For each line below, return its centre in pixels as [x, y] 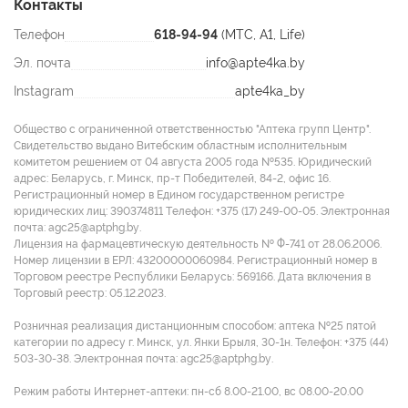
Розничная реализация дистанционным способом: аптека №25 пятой [195, 326]
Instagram [44, 91]
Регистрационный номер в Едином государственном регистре [179, 194]
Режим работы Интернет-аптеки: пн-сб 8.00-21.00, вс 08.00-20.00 [189, 391]
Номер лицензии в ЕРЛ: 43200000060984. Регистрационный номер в [195, 260]
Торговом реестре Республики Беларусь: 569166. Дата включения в [192, 276]
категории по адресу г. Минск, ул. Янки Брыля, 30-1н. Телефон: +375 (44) [201, 342]
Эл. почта [42, 62]
